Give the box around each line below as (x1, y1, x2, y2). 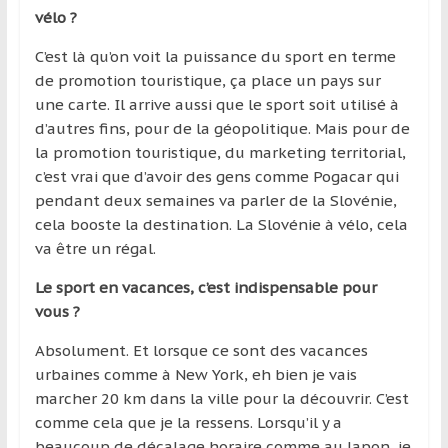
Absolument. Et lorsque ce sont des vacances (34, 340, 368, 360)
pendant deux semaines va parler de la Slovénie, (34, 190, 397, 210)
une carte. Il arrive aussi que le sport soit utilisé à (34, 94, 399, 114)
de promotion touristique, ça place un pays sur (34, 70, 381, 90)
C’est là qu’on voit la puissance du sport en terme (34, 46, 396, 66)
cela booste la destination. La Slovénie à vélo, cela (34, 214, 408, 234)
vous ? (34, 301, 80, 321)
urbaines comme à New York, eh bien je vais (34, 364, 357, 384)
